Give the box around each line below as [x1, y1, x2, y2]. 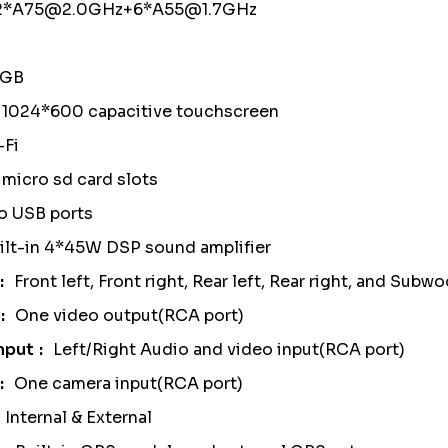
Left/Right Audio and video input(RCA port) [52, 339, 405, 360]
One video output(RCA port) [14, 305, 244, 326]
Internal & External [4, 407, 156, 428]
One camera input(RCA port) [13, 373, 243, 394]
